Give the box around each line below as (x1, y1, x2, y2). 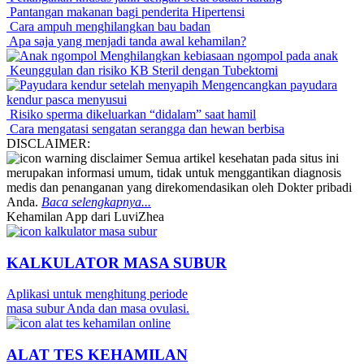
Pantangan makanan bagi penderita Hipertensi (6, 4, 245, 19)
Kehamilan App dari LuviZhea (6, 209, 164, 223)
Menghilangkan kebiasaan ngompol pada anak (97, 48, 338, 63)
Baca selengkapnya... (41, 194, 151, 209)
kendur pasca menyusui (6, 92, 127, 106)
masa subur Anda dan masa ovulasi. (6, 301, 189, 316)
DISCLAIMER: (6, 136, 90, 150)
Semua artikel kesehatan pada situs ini (142, 150, 339, 165)
